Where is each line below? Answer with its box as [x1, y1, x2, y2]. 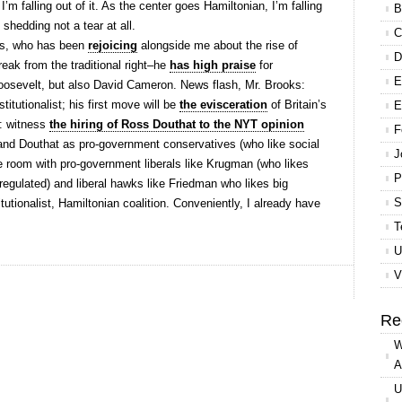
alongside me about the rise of [137, 39, 298, 52]
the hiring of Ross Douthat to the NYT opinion [49, 118, 304, 131]
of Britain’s [267, 98, 327, 111]
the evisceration [179, 98, 267, 111]
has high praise [170, 58, 256, 72]
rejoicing [88, 39, 137, 52]
